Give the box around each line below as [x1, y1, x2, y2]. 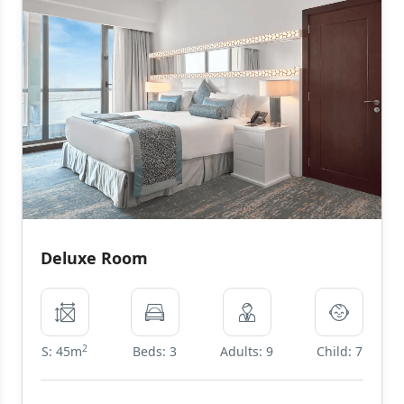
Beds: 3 [133, 343, 178, 361]
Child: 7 [316, 343, 363, 361]
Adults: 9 [220, 343, 274, 361]
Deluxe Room [40, 247, 148, 270]
